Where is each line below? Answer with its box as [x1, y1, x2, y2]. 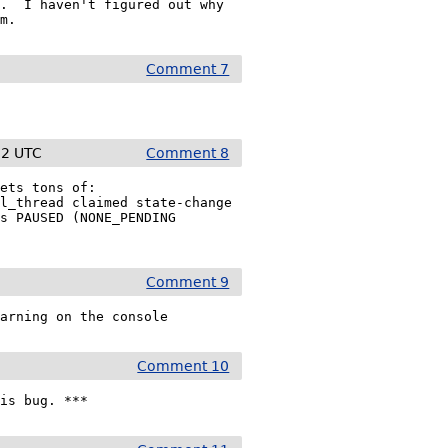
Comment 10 [137, 358, 230, 374]
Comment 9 [146, 274, 230, 290]
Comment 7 [146, 61, 230, 77]
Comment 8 [146, 145, 230, 161]
